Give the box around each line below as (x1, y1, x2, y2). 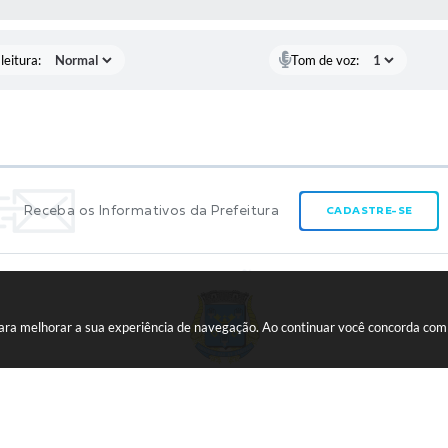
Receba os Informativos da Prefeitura (23, 202, 280, 218)
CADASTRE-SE (326, 203, 413, 216)
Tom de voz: (291, 51, 360, 68)
